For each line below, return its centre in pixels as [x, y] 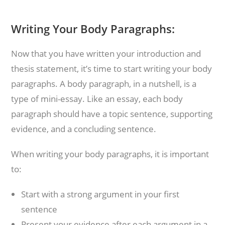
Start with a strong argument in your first [100, 194]
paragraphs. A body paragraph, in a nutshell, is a [104, 84]
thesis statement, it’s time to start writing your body [112, 69]
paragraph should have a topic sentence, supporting [112, 114]
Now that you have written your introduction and [106, 53]
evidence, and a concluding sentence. [84, 129]
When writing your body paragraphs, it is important [110, 154]
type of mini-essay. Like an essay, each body [97, 99]
